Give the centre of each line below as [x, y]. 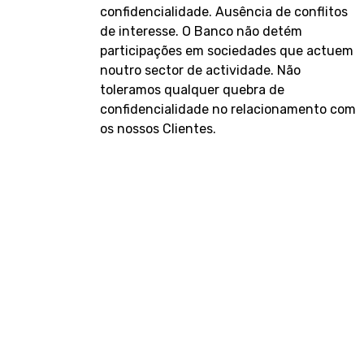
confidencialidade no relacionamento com [228, 109]
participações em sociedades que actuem [227, 50]
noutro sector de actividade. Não [201, 70]
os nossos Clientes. [158, 128]
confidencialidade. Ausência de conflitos [224, 11]
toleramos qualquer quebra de [193, 89]
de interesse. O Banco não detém [201, 31]
